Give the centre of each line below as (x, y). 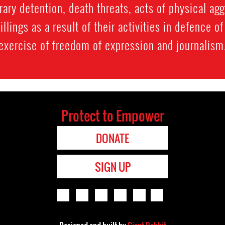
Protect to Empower (113, 116)
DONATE (113, 138)
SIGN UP (113, 167)
